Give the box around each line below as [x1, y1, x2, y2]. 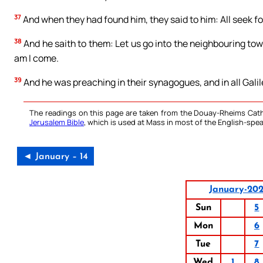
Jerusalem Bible [29, 116, 84, 127]
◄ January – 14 [23, 151, 88, 161]
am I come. [14, 51, 59, 65]
